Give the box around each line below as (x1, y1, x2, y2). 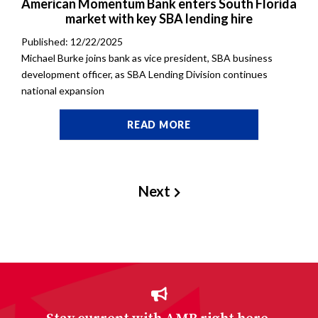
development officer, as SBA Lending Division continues (21, 68, 268, 81)
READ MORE (127, 119, 191, 131)
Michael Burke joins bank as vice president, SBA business (21, 52, 273, 65)
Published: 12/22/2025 (21, 35, 123, 48)
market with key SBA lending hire (65, 11, 253, 27)
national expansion (21, 84, 104, 97)
